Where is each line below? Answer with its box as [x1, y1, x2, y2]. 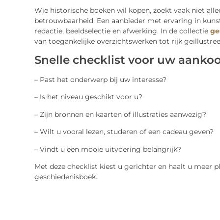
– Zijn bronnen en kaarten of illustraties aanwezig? [34, 110, 206, 119]
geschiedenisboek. [34, 172, 97, 181]
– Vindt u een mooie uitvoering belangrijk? [34, 144, 181, 154]
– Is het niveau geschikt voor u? [34, 92, 142, 102]
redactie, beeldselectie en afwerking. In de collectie [34, 26, 210, 35]
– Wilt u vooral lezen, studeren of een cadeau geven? [34, 127, 214, 137]
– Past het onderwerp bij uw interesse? [34, 75, 166, 84]
